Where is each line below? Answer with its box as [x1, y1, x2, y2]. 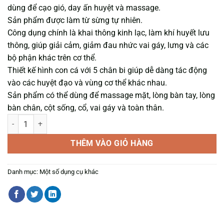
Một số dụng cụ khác [39, 168, 98, 176]
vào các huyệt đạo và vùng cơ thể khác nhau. [7, 78, 167, 88]
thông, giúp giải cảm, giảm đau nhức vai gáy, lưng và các [7, 40, 208, 50]
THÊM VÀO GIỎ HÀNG [70, 139, 153, 148]
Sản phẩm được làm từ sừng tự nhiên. [7, 15, 142, 25]
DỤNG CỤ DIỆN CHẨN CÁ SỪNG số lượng [7, 115, 134, 124]
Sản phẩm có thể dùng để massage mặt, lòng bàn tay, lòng [7, 90, 215, 100]
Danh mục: [7, 168, 39, 176]
